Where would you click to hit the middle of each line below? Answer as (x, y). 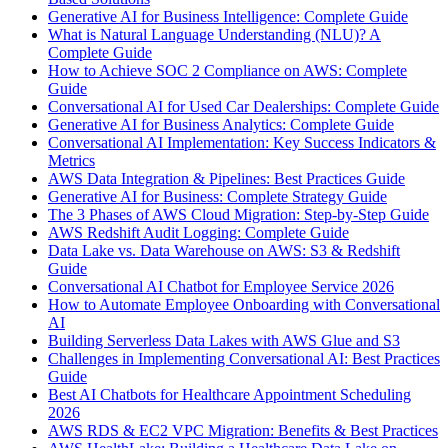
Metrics (71, 160)
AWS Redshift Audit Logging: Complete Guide (198, 232)
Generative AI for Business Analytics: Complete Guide (221, 124)
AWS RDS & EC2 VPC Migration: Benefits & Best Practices (243, 430)
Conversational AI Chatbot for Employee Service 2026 (221, 286)
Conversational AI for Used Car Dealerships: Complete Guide (243, 106)
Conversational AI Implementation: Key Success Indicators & (242, 142)
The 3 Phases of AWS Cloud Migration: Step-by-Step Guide (238, 214)
